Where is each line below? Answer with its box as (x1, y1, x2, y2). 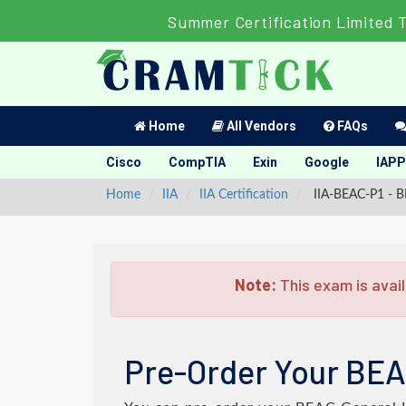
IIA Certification (199, 188, 288, 201)
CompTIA (169, 155, 226, 169)
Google (304, 155, 349, 169)
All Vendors (224, 119, 296, 133)
